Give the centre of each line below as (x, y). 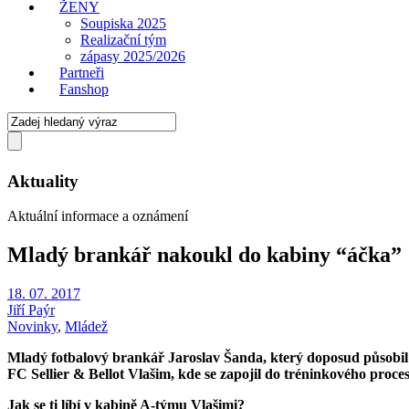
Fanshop (84, 89)
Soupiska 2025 (123, 23)
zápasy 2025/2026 (133, 56)
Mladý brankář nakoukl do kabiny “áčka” (204, 255)
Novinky (32, 327)
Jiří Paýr (31, 310)
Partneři (82, 73)
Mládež (86, 327)
